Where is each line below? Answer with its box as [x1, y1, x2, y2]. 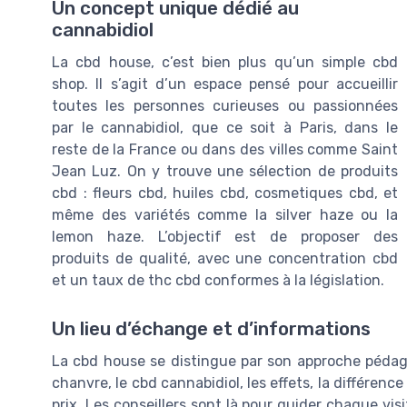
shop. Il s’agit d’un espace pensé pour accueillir [52, 75, 398, 94]
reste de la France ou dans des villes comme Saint [52, 141, 398, 159]
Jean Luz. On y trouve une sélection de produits [52, 163, 398, 181]
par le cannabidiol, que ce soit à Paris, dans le [52, 119, 398, 137]
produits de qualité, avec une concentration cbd [52, 250, 398, 268]
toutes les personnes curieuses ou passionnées [52, 97, 398, 115]
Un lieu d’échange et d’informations [52, 318, 371, 341]
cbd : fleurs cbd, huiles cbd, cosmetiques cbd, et [52, 184, 398, 203]
